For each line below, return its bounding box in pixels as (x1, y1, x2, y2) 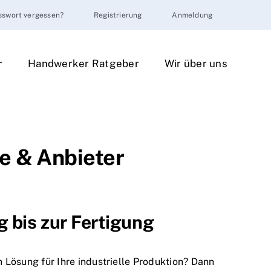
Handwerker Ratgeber (28, 57, 139, 70)
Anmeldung (172, 11, 213, 19)
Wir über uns (164, 57, 227, 70)
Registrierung (94, 11, 142, 19)
